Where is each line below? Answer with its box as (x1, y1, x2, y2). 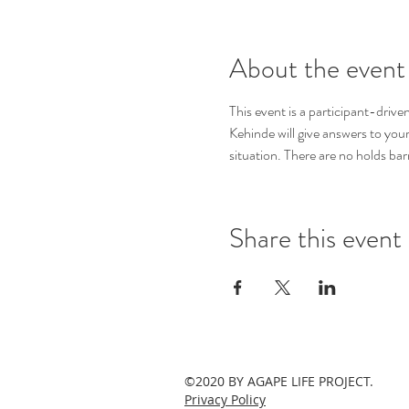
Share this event (228, 219, 402, 257)
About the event (228, 49, 405, 88)
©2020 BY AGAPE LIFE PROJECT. (184, 372, 373, 390)
